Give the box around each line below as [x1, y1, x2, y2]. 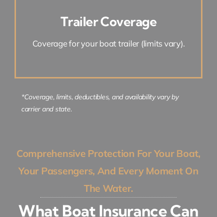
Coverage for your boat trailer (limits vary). [32, 38, 185, 49]
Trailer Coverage [60, 14, 157, 30]
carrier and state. [21, 105, 72, 114]
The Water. [83, 182, 134, 195]
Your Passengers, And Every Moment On [18, 165, 199, 177]
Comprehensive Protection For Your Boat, [16, 147, 201, 160]
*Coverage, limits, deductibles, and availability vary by [21, 93, 179, 102]
